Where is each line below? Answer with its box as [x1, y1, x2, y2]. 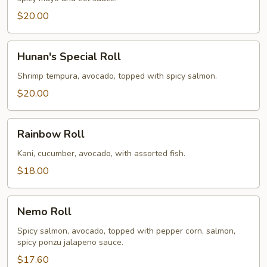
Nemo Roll [17, 204, 72, 219]
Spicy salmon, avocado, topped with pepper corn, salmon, [17, 225, 235, 237]
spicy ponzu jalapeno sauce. [17, 237, 123, 248]
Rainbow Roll [17, 127, 85, 141]
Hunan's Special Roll [17, 49, 121, 64]
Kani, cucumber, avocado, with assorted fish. [17, 148, 185, 159]
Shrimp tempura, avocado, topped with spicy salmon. [17, 70, 217, 82]
